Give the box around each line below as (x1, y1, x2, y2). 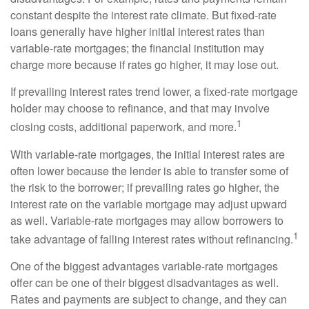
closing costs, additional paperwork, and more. (10, 119, 237, 135)
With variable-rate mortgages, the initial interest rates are (10, 146, 285, 162)
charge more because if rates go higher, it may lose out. (10, 57, 279, 73)
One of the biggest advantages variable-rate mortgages (10, 257, 278, 274)
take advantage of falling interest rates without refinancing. (10, 230, 293, 247)
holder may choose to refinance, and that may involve (10, 100, 270, 117)
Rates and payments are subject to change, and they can (10, 290, 287, 307)
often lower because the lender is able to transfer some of (10, 162, 288, 179)
